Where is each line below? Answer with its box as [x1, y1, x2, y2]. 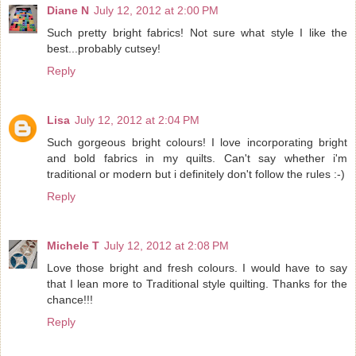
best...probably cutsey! [47, 41, 161, 55]
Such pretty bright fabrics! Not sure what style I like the [47, 25, 347, 39]
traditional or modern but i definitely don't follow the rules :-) [47, 167, 345, 180]
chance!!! [47, 292, 93, 306]
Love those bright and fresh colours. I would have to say [47, 261, 347, 274]
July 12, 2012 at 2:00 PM [94, 3, 219, 17]
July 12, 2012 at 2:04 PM [75, 113, 199, 126]
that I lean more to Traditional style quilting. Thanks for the [47, 277, 347, 290]
